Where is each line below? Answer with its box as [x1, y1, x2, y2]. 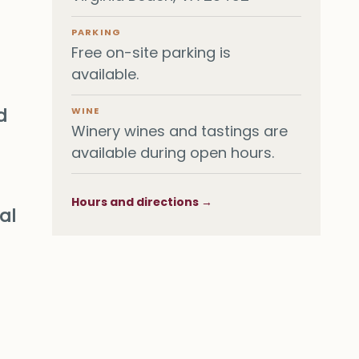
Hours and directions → [71, 193, 213, 210]
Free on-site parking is [71, 42, 232, 63]
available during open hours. [71, 142, 275, 163]
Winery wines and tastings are [71, 120, 288, 141]
